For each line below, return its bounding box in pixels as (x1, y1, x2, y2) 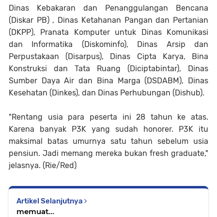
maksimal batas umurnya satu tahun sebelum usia (9, 137, 208, 146)
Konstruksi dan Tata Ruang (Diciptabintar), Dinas (9, 64, 208, 73)
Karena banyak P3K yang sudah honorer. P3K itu (9, 124, 208, 134)
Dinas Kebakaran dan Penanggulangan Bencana (9, 3, 208, 13)
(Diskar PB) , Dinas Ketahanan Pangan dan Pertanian (9, 15, 208, 25)
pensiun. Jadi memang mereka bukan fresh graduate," (9, 149, 208, 158)
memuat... (16, 207, 54, 216)
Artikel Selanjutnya (16, 197, 84, 205)
